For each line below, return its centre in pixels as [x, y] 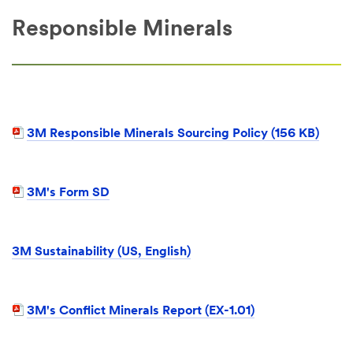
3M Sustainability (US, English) [101, 253]
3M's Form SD [68, 193]
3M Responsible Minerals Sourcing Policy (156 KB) [173, 134]
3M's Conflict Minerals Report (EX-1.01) [141, 312]
